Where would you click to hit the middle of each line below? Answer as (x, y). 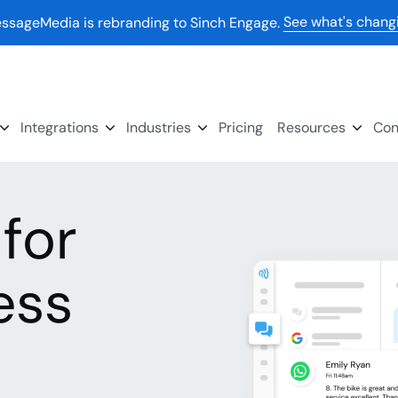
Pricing (241, 127)
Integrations (60, 127)
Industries (159, 127)
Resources (312, 127)
